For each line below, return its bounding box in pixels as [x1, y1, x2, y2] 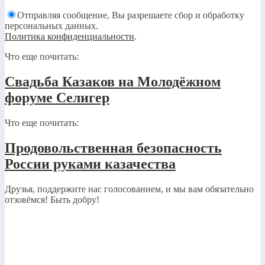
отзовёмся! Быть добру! [5, 194, 99, 205]
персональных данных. [5, 20, 98, 31]
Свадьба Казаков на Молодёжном [5, 73, 221, 89]
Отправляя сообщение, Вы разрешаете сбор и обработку [17, 9, 244, 20]
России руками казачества [5, 156, 176, 172]
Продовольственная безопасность [5, 140, 222, 156]
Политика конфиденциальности [5, 31, 134, 41]
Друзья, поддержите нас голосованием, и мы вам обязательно [5, 183, 254, 194]
